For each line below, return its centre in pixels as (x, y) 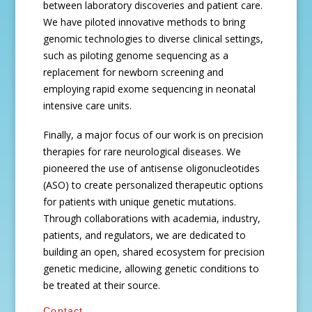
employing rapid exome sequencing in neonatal (150, 89)
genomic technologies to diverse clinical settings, (154, 39)
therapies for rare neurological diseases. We (142, 151)
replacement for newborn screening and (134, 72)
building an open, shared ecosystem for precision (154, 252)
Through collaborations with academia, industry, (152, 218)
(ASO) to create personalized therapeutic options (154, 185)
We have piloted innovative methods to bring (145, 22)
